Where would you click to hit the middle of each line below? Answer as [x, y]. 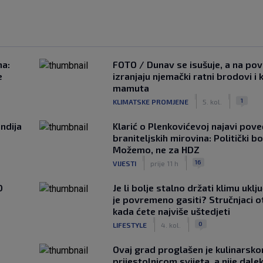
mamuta [131, 88]
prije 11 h [164, 163]
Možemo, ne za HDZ [156, 149]
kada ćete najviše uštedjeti [171, 211]
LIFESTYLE [129, 225]
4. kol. [171, 225]
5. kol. [212, 101]
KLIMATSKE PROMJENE [150, 101]
